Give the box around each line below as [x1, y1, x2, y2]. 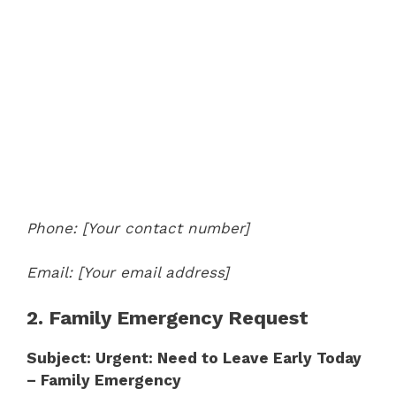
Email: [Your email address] [27, 263, 229, 281]
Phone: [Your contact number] [27, 218, 249, 237]
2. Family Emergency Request [27, 306, 308, 329]
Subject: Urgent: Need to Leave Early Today [27, 348, 362, 367]
